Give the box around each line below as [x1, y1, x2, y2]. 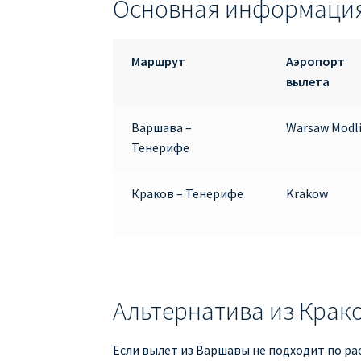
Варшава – [131, 118, 192, 135]
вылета [285, 73, 330, 89]
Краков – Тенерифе [131, 185, 243, 201]
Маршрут [131, 52, 185, 69]
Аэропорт [285, 52, 345, 69]
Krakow [285, 185, 328, 201]
